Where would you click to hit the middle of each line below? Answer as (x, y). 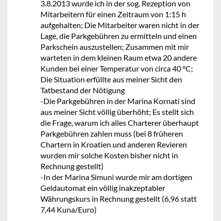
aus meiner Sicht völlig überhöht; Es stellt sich (117, 112)
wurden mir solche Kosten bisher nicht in (109, 155)
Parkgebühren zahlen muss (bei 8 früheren (112, 133)
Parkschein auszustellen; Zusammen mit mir (115, 47)
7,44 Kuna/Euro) (69, 209)
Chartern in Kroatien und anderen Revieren (114, 144)
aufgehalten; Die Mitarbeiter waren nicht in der (120, 25)
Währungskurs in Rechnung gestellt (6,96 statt (119, 199)
